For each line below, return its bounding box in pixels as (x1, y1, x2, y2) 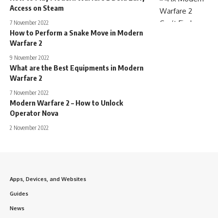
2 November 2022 (10, 124, 49, 131)
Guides (10, 190, 28, 197)
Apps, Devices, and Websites (10, 176, 86, 182)
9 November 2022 (10, 54, 49, 61)
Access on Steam (10, 3, 64, 12)
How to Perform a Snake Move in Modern (10, 28, 143, 37)
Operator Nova (10, 109, 58, 117)
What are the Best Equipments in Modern (10, 63, 144, 72)
